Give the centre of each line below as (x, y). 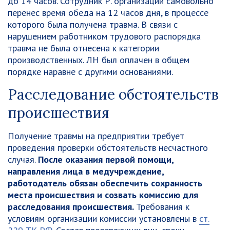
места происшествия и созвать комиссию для (103, 195)
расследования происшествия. (72, 207)
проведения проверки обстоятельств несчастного (108, 148)
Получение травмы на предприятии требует (96, 136)
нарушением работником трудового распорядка (104, 36)
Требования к (163, 207)
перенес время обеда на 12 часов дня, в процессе (108, 13)
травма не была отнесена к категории (83, 48)
